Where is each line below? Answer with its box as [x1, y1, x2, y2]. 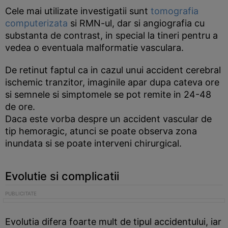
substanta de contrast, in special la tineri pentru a [5, 30, 218, 41]
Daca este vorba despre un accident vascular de [5, 113, 212, 124]
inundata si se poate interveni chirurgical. [5, 138, 182, 149]
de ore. [5, 101, 35, 112]
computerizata [5, 18, 68, 28]
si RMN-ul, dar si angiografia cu [68, 18, 205, 28]
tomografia [151, 6, 198, 16]
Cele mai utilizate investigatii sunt [5, 6, 151, 16]
